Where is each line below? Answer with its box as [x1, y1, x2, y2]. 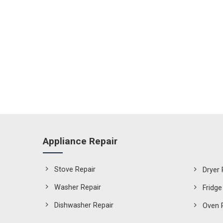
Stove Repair [54, 165, 96, 174]
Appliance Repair [42, 135, 117, 147]
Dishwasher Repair [54, 201, 113, 210]
